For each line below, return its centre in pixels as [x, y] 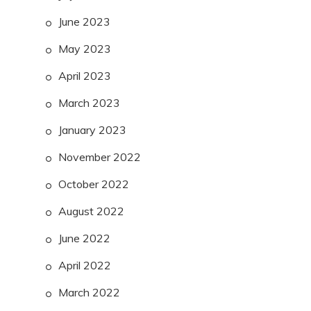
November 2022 [100, 157]
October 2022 [94, 184]
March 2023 [89, 103]
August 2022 [91, 211]
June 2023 [84, 22]
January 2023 [92, 130]
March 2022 [89, 293]
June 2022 [84, 238]
